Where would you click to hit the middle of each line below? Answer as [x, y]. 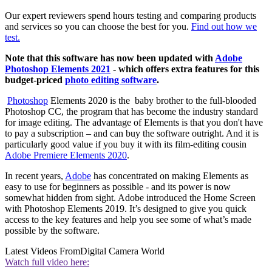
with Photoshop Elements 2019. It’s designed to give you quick [126, 208]
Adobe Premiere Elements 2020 [66, 155]
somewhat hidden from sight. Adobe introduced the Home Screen [130, 197]
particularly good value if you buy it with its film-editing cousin [126, 144]
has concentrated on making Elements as [170, 175]
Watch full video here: [47, 262]
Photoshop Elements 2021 [58, 69]
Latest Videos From [42, 251]
